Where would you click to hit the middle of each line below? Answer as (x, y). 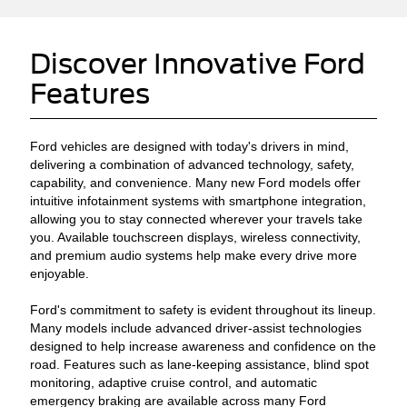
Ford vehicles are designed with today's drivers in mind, (190, 146)
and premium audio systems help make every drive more (194, 255)
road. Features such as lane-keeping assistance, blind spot (200, 364)
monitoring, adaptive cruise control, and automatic (174, 382)
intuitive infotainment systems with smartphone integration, (199, 201)
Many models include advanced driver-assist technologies (196, 328)
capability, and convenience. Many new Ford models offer (196, 183)
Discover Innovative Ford (198, 64)
